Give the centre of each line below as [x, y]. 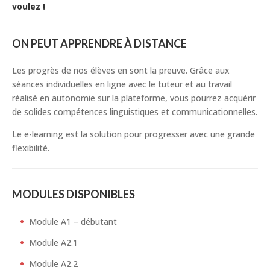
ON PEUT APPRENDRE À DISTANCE [99, 44]
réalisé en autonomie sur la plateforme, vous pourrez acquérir [134, 98]
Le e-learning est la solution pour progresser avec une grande [133, 134]
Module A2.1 [53, 243]
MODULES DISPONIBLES [74, 194]
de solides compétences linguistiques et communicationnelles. [135, 112]
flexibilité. [31, 148]
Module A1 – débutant [73, 222]
